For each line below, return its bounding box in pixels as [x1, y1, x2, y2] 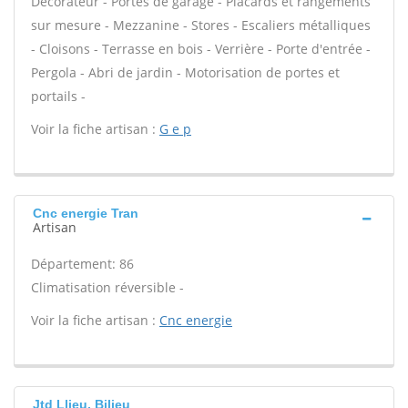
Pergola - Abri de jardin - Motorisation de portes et [31, 64, 340, 81]
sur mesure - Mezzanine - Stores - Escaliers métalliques [31, 16, 371, 34]
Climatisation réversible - [31, 279, 184, 296]
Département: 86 [31, 255, 134, 272]
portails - [31, 87, 86, 105]
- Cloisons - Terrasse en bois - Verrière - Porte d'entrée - [31, 40, 371, 57]
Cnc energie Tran [33, 206, 138, 220]
